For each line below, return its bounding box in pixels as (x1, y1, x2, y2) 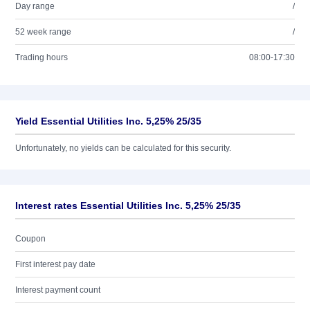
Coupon (15, 234, 46, 244)
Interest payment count (15, 285, 100, 295)
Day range (15, 1, 55, 11)
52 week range (15, 27, 71, 37)
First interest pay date (15, 259, 95, 269)
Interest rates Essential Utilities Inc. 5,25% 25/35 (15, 200, 241, 211)
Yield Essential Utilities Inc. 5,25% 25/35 (15, 116, 201, 127)
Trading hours (15, 53, 68, 62)
